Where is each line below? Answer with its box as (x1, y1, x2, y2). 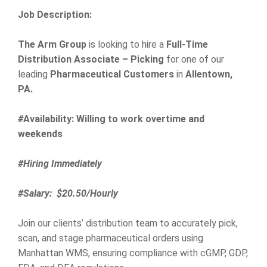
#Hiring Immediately (18, 158, 102, 169)
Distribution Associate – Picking (18, 54, 164, 65)
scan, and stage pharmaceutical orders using (18, 232, 203, 244)
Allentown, (185, 69, 232, 80)
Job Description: (18, 9, 92, 20)
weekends (18, 128, 63, 139)
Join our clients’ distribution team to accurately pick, (18, 218, 238, 229)
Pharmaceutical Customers (50, 69, 174, 80)
